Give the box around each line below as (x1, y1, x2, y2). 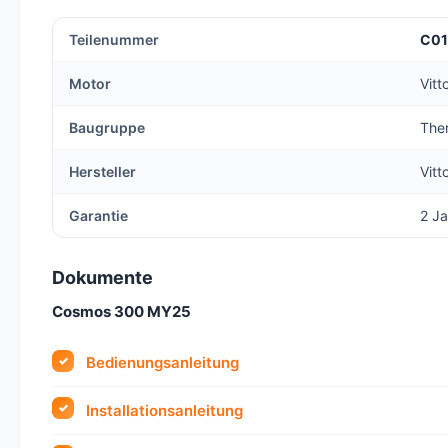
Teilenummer (69, 31, 159, 49)
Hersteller (69, 163, 136, 181)
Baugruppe (69, 119, 145, 137)
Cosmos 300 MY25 (52, 302, 191, 322)
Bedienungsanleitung (86, 353, 240, 373)
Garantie (69, 207, 128, 225)
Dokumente (52, 267, 153, 289)
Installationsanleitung (86, 400, 244, 420)
